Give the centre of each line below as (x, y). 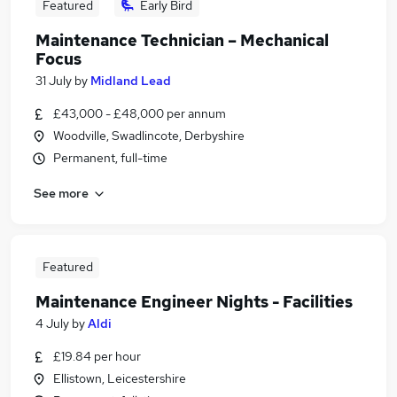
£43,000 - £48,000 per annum (140, 113)
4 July (52, 323)
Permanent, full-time (110, 158)
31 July (54, 81)
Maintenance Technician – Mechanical (182, 40)
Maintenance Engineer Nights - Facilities (194, 302)
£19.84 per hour (97, 356)
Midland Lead (131, 81)
